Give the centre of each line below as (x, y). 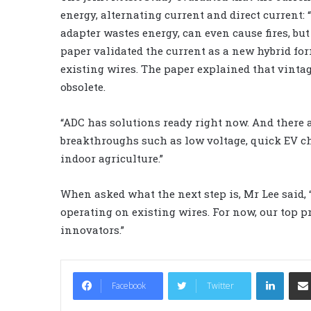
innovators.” (92, 229)
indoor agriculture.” (112, 158)
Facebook (129, 285)
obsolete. (83, 86)
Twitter (220, 285)
